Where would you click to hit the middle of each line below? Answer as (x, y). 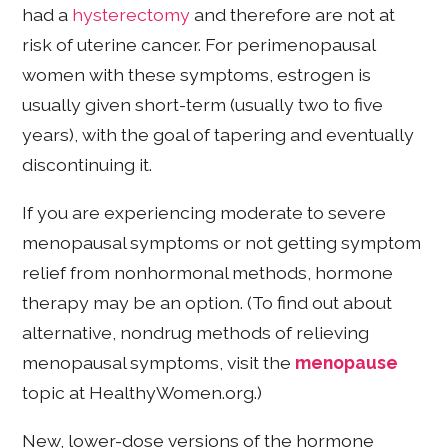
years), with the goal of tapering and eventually (218, 135)
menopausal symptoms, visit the (159, 362)
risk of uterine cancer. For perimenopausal (199, 45)
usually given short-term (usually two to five (203, 105)
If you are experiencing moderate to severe (204, 212)
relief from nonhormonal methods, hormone (208, 272)
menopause (347, 362)
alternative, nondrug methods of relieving (196, 332)
